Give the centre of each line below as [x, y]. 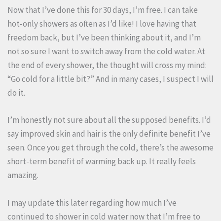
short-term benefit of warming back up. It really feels [102, 162]
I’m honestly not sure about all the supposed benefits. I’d [109, 120]
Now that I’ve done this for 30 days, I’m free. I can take [103, 10]
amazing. [24, 175]
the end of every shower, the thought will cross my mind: [107, 65]
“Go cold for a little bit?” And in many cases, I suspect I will [110, 79]
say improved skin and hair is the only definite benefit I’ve [109, 134]
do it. [17, 93]
